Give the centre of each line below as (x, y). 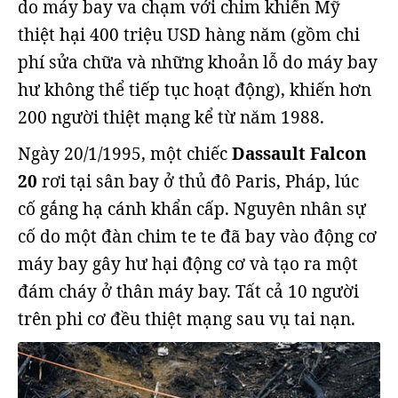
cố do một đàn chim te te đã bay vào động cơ (197, 236)
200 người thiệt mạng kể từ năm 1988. (171, 117)
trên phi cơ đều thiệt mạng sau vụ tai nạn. (187, 319)
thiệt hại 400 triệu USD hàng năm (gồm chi (189, 35)
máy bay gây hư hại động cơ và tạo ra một (188, 264)
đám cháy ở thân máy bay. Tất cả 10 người (188, 291)
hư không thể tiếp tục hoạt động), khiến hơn (195, 90)
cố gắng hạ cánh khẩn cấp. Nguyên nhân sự (192, 209)
